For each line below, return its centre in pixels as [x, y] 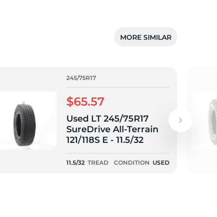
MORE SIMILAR [146, 37]
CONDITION [132, 163]
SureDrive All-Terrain [113, 129]
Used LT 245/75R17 [108, 119]
